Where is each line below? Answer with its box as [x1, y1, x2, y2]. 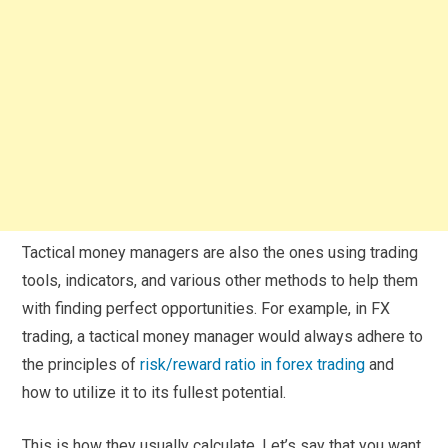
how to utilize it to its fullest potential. [22, 382, 287, 402]
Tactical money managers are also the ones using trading [22, 242, 419, 262]
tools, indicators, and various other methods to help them [22, 270, 419, 290]
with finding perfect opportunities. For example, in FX [22, 298, 391, 318]
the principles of [22, 354, 141, 374]
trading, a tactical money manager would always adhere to [22, 326, 424, 346]
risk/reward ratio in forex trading [140, 354, 366, 374]
